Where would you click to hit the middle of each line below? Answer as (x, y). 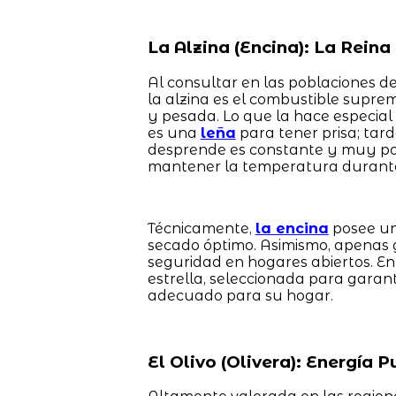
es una (174, 133)
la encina (292, 228)
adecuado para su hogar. (240, 295)
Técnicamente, (201, 228)
